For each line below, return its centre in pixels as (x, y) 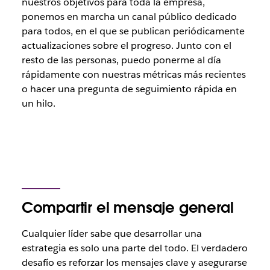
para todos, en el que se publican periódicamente (133, 31)
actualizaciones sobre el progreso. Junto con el (126, 46)
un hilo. (38, 103)
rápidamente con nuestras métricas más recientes (133, 74)
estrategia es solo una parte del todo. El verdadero (134, 248)
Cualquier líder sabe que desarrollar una (111, 234)
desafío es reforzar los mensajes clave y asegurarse (134, 262)
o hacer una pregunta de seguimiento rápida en (129, 89)
